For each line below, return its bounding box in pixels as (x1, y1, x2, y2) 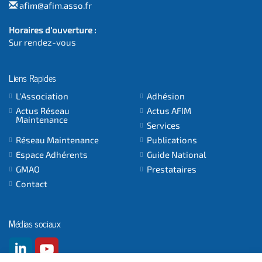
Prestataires (147, 163, 196, 174)
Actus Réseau (16, 105, 70, 116)
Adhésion (147, 90, 185, 101)
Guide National (147, 149, 206, 160)
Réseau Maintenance (16, 134, 99, 145)
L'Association (16, 90, 68, 101)
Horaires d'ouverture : (9, 24, 96, 35)
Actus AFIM (147, 105, 191, 116)
